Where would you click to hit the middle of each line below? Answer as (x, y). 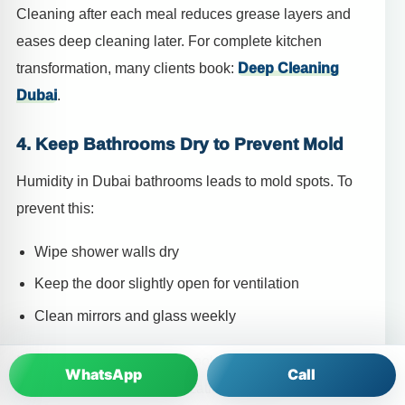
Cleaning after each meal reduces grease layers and (184, 14)
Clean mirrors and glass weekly (135, 316)
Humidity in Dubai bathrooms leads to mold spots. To (184, 182)
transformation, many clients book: (127, 68)
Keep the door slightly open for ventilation (167, 284)
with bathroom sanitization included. (174, 388)
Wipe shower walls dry (107, 251)
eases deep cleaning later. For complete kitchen (169, 41)
